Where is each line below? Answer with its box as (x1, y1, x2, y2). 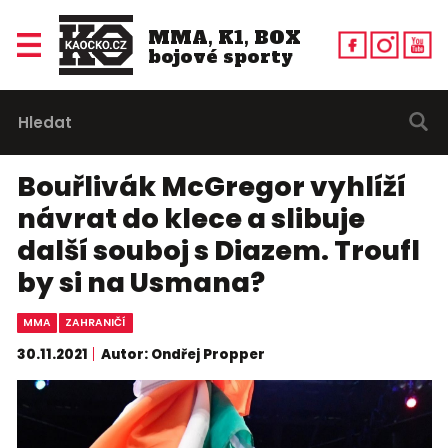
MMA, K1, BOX (147, 24, 301, 50)
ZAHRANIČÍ (65, 315, 127, 331)
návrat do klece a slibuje (16, 200, 365, 238)
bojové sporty (147, 43, 293, 69)
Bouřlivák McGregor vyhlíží (16, 168, 406, 206)
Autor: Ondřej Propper (101, 344, 265, 364)
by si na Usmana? (16, 264, 265, 302)
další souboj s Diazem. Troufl (16, 232, 420, 270)
